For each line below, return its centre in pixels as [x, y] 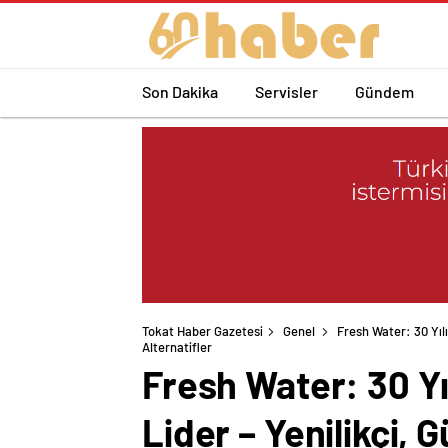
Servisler [286, 91]
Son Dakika [180, 91]
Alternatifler [177, 347]
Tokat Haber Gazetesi [202, 331]
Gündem [384, 91]
